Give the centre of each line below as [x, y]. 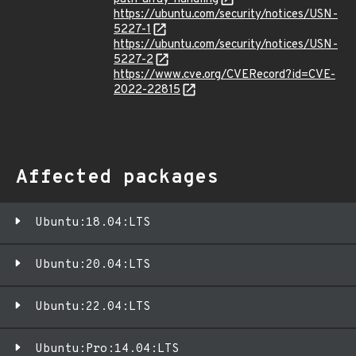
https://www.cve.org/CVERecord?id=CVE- [224, 75]
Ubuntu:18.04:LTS [93, 223]
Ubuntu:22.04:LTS [93, 307]
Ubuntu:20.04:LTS [93, 265]
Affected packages [117, 178]
